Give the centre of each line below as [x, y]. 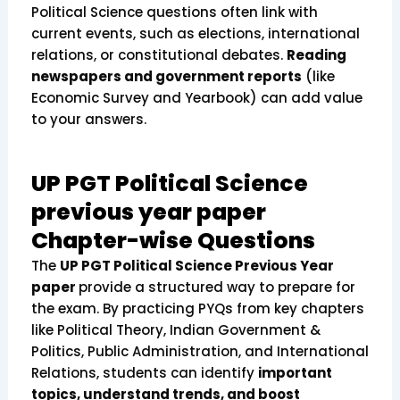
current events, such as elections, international [195, 34]
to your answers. [88, 120]
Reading [316, 55]
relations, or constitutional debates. [158, 55]
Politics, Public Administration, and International [200, 352]
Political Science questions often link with [174, 12]
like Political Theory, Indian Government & [175, 330]
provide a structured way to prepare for [217, 287]
